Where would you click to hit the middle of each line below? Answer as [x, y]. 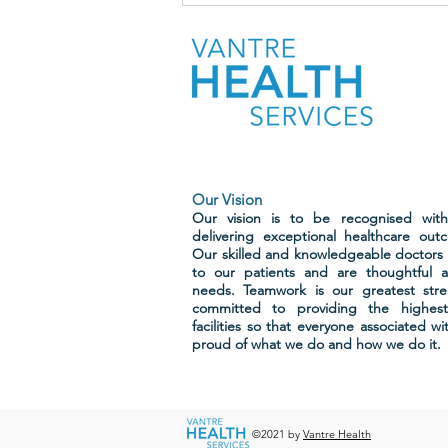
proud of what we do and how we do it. [316, 343]
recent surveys [266, 44]
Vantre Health [337, 433]
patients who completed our [325, 21]
